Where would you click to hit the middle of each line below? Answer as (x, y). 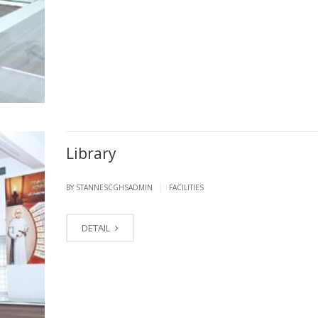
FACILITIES (186, 188)
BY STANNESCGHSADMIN (110, 188)
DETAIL (97, 228)
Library (91, 154)
